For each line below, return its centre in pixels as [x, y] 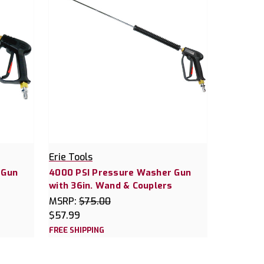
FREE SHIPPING [77, 230]
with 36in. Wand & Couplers [111, 186]
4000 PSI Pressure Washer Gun [120, 173]
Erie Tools [71, 157]
